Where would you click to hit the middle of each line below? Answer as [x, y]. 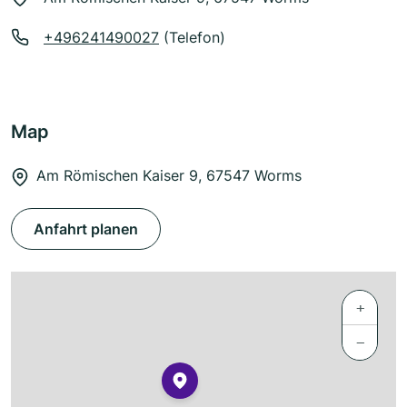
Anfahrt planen [86, 229]
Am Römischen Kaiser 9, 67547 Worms [169, 176]
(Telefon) [192, 38]
